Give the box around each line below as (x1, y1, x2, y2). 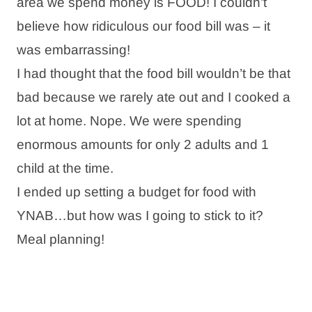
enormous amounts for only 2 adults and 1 (17, 136, 269, 152)
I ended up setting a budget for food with (17, 184, 256, 199)
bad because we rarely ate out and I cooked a (17, 89, 290, 104)
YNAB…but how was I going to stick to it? (17, 208, 263, 223)
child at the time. (17, 160, 114, 175)
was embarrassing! (17, 42, 130, 57)
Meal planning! (17, 231, 104, 247)
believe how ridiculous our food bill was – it (17, 18, 270, 33)
